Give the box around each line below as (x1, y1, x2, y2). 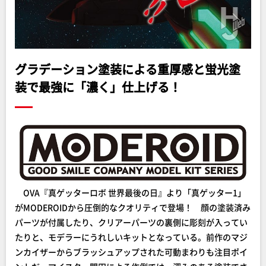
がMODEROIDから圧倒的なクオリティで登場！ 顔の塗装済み (15, 201, 251, 213)
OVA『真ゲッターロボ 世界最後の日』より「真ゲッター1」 (15, 186, 246, 198)
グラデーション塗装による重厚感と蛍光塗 (15, 61, 240, 78)
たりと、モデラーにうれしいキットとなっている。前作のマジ (15, 230, 248, 243)
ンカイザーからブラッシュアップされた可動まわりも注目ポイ (15, 245, 248, 258)
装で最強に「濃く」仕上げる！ (15, 78, 181, 96)
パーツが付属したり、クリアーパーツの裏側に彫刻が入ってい (15, 216, 248, 228)
